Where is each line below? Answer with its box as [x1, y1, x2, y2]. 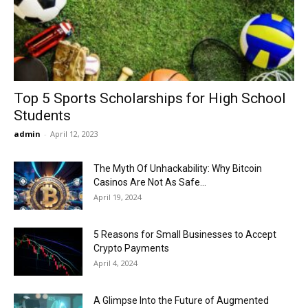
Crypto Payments [93, 243, 169, 254]
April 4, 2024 [93, 258, 137, 269]
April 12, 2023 [50, 129, 98, 140]
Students [14, 107, 71, 124]
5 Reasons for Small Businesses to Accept [93, 229, 276, 241]
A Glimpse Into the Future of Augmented [93, 295, 269, 307]
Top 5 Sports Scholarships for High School [14, 90, 286, 107]
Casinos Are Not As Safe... [93, 177, 206, 188]
